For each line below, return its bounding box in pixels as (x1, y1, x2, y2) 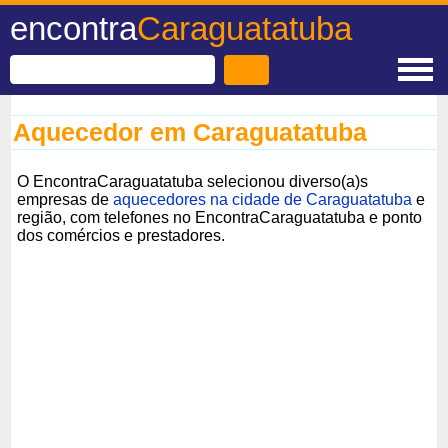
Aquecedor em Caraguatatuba (13, 118, 368, 146)
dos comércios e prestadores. (17, 226, 226, 244)
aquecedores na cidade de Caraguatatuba (113, 190, 413, 208)
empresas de (17, 190, 114, 208)
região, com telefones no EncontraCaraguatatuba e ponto (17, 208, 423, 226)
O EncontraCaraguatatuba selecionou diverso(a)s (17, 172, 369, 190)
